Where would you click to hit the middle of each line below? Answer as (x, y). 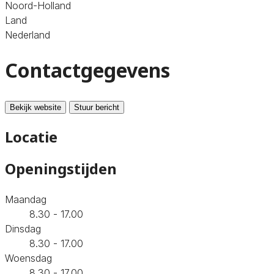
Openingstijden (61, 168)
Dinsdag (23, 228)
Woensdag (28, 258)
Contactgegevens (87, 70)
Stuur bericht (97, 107)
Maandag (26, 199)
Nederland (28, 35)
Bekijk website (35, 107)
